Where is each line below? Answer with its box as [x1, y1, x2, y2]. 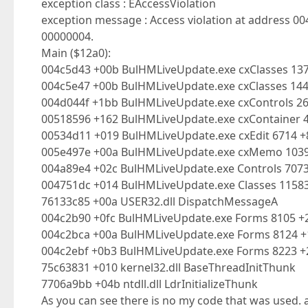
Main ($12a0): [41, 45, 111, 60]
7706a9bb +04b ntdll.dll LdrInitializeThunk [41, 276, 258, 291]
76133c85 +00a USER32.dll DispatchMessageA [41, 194, 278, 209]
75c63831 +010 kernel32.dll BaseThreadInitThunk [41, 260, 296, 275]
